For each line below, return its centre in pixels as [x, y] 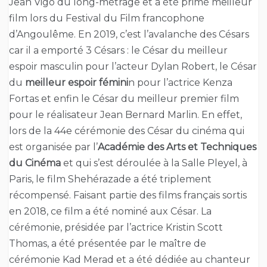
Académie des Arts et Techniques [177, 147]
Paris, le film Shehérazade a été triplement [110, 179]
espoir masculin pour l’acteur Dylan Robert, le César [133, 66]
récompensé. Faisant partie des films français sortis [128, 195]
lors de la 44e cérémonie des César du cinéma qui [127, 131]
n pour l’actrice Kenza [180, 82]
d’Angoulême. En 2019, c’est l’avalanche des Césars [129, 34]
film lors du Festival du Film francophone [107, 18]
